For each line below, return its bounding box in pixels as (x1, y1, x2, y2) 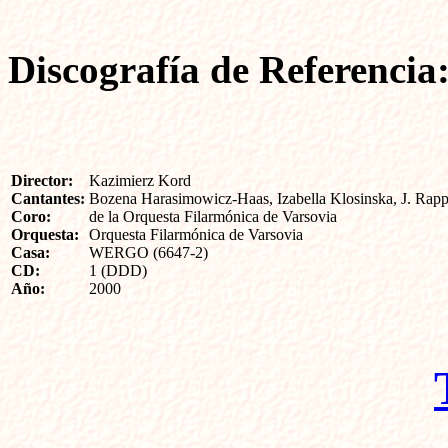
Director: (11, 172, 73, 189)
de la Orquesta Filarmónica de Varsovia (89, 208, 337, 225)
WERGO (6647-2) (89, 244, 208, 261)
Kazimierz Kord (89, 172, 191, 189)
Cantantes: (11, 190, 85, 207)
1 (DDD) (89, 262, 147, 279)
